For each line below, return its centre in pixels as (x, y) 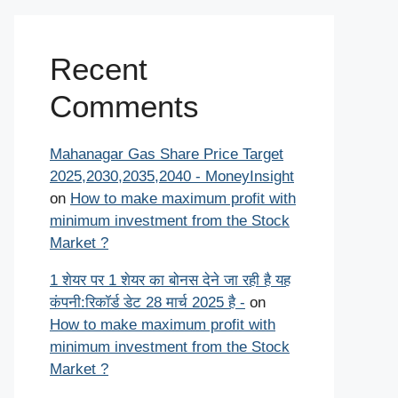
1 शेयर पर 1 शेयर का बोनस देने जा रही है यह (170, 280)
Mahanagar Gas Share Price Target (167, 154)
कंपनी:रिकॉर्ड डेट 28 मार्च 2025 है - (147, 302)
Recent (99, 69)
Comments (124, 106)
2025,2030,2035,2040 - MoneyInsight (172, 176)
